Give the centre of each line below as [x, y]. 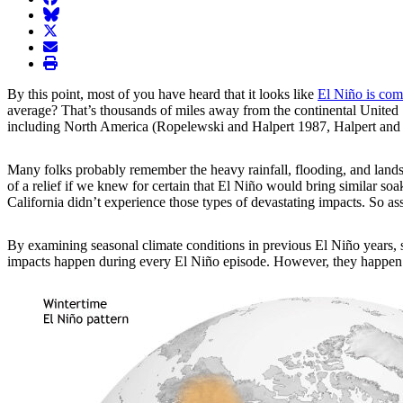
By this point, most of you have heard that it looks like [162, 94]
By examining [49, 245]
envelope [68, 46]
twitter [60, 30]
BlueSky [67, 13]
